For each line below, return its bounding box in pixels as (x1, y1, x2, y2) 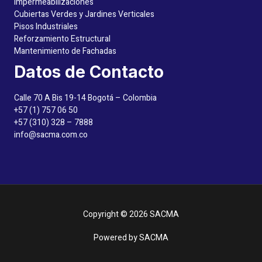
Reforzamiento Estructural (14, 32, 111, 45)
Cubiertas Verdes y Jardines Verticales (14, 8, 154, 20)
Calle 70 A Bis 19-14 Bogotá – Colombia (14, 92, 157, 105)
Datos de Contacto (14, 61, 164, 82)
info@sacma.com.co (14, 129, 88, 142)
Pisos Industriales (14, 20, 78, 33)
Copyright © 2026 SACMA (83, 208, 179, 221)
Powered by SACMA (94, 232, 168, 244)
